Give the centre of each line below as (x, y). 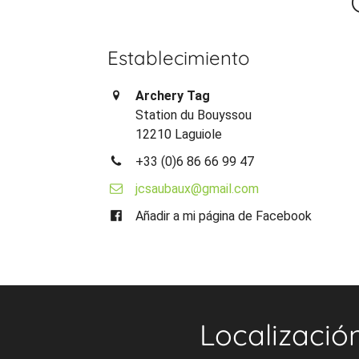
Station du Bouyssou (194, 115)
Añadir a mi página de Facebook (224, 216)
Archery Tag (173, 95)
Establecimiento (179, 57)
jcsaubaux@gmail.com (198, 188)
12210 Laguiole (179, 134)
